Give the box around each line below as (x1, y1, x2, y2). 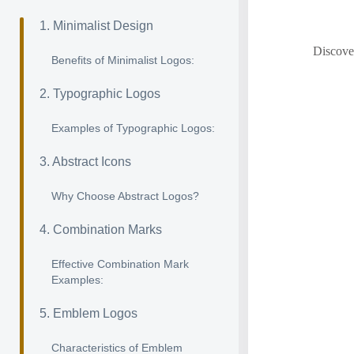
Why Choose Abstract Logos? (51, 190, 199, 202)
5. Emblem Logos (40, 307, 137, 320)
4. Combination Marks (40, 223, 162, 236)
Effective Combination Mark (51, 258, 189, 270)
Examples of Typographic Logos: (51, 122, 215, 134)
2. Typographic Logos (40, 87, 160, 100)
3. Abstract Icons (40, 155, 131, 168)
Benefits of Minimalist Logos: (51, 54, 194, 66)
